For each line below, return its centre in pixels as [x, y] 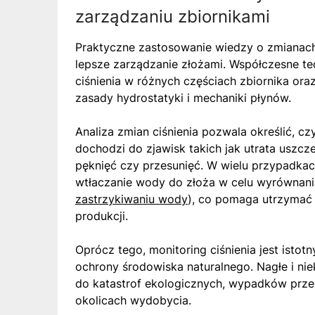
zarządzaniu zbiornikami [173, 16]
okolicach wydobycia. [133, 300]
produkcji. [102, 216]
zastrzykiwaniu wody [131, 199]
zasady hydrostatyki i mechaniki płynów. [183, 97]
